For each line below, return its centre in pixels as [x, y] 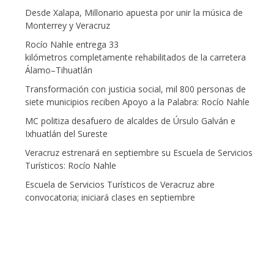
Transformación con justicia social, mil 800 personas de [136, 89]
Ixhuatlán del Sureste [68, 134]
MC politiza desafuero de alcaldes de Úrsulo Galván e [131, 121]
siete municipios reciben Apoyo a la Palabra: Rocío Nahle [138, 102]
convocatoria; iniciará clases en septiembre [110, 198]
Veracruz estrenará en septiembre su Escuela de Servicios [139, 153]
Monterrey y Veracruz [68, 26]
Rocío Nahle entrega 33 [72, 45]
